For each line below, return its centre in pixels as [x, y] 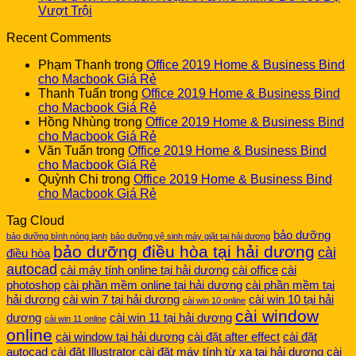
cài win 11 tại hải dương [171, 318]
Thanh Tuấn [72, 94]
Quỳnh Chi [68, 180]
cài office [255, 271]
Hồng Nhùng [74, 122]
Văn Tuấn [66, 151]
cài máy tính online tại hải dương [145, 271]
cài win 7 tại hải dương [121, 300]
